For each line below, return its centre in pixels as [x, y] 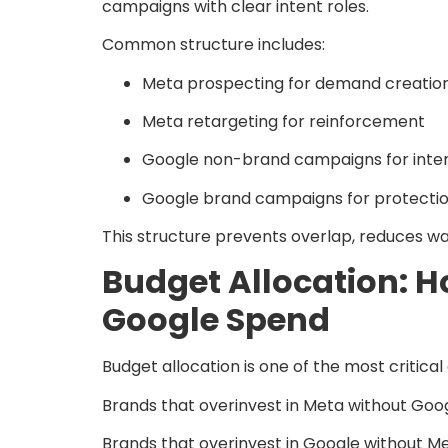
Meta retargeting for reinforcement [283, 121]
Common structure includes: [213, 45]
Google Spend [216, 320]
